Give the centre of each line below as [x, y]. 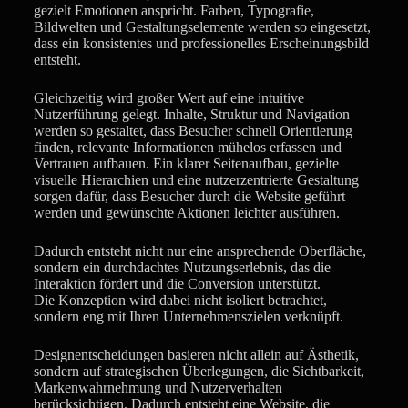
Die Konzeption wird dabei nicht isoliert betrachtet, [180, 300]
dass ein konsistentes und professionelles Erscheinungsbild [201, 43]
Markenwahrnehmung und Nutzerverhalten [158, 387]
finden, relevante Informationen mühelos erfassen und [187, 147]
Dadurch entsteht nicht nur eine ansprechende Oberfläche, [199, 250]
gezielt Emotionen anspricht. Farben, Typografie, [173, 10]
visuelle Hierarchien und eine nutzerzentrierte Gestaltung [196, 179]
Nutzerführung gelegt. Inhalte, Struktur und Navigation [191, 114]
